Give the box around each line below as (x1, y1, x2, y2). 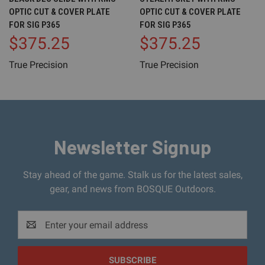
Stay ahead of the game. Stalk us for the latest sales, (22, 169, 243, 181)
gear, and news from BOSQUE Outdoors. (49, 183, 216, 195)
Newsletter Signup (53, 135, 212, 159)
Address (18, 226, 51, 238)
